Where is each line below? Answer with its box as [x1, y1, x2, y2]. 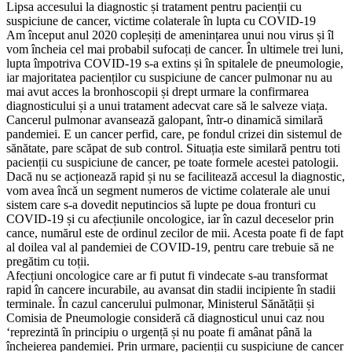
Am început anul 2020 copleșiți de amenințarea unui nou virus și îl [6, 27, 334, 42]
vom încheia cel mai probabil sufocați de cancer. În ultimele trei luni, [6, 42, 343, 56]
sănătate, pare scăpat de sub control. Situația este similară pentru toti [6, 141, 340, 155]
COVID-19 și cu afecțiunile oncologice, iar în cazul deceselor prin [6, 211, 334, 225]
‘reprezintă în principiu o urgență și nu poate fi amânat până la [6, 324, 312, 339]
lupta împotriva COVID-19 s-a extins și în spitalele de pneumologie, [6, 56, 343, 70]
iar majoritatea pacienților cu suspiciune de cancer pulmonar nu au [6, 70, 332, 84]
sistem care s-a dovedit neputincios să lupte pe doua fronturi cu [6, 197, 316, 211]
